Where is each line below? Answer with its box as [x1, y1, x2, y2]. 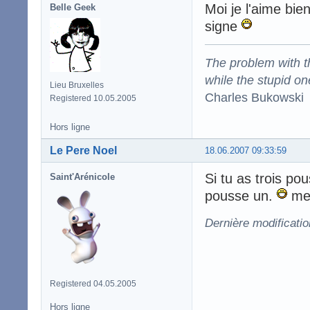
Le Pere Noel [50, 144, 117, 156]
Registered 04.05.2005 [50, 278, 136, 289]
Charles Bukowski [205, 89, 304, 104]
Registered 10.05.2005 [50, 93, 136, 103]
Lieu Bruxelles [50, 80, 104, 90]
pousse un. [205, 188, 277, 203]
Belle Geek [50, 1, 95, 12]
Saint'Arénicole [50, 171, 115, 182]
